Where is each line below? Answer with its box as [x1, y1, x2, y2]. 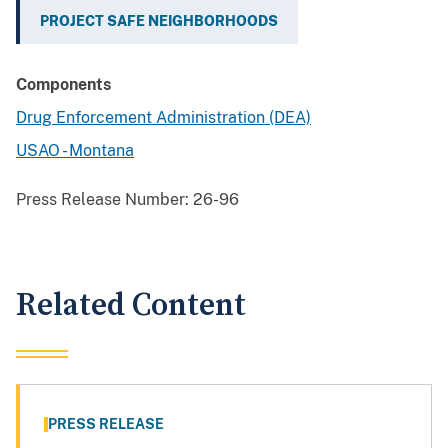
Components [16, 75, 111, 95]
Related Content [16, 286, 246, 326]
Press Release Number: [16, 190, 189, 210]
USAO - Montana [16, 141, 134, 161]
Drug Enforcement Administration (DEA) [16, 108, 311, 128]
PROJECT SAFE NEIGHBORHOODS [40, 13, 278, 30]
